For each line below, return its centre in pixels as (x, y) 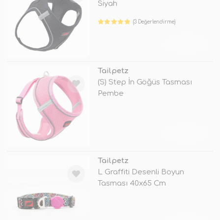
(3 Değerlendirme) (154, 22)
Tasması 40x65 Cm (132, 184)
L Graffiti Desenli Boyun (141, 172)
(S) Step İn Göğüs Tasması (145, 82)
